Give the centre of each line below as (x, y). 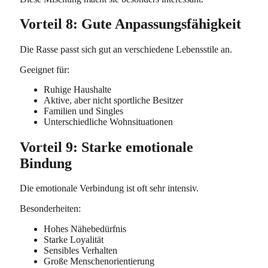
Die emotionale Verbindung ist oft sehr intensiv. (109, 188)
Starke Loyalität (74, 239)
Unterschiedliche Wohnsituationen (108, 122)
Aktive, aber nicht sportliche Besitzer (113, 100)
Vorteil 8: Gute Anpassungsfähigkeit (130, 24)
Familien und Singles (83, 111)
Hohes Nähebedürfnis (85, 229)
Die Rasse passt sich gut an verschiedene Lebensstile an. (126, 49)
